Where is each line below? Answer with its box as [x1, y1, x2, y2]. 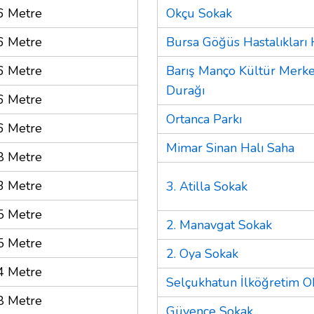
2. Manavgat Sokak [166, 216, 272, 233]
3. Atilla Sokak [166, 177, 247, 195]
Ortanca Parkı [166, 110, 242, 128]
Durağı [166, 81, 205, 99]
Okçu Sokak [166, 4, 232, 22]
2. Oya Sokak [166, 245, 238, 262]
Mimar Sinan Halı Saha [166, 139, 294, 156]
